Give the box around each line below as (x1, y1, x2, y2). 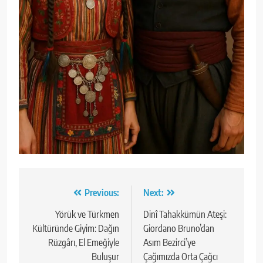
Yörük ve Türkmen (55, 208, 119, 221)
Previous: (85, 187, 119, 199)
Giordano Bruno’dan (143, 222, 214, 235)
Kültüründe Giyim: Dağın (32, 222, 119, 235)
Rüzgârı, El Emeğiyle (48, 237, 119, 249)
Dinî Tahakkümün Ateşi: (143, 208, 227, 221)
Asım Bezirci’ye (143, 237, 195, 249)
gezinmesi (30, 208, 88, 226)
